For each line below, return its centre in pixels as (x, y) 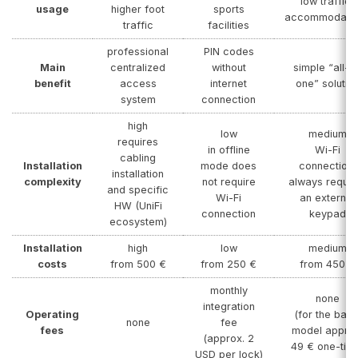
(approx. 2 (229, 338)
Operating (52, 314)
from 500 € (138, 264)
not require (229, 181)
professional (138, 51)
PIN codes (229, 51)
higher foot (138, 9)
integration (229, 306)
